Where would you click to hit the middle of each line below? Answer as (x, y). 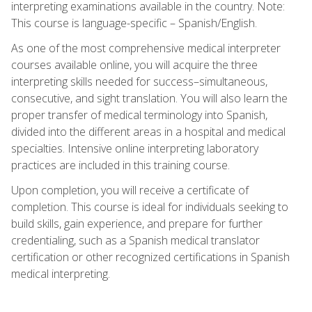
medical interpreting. (61, 273)
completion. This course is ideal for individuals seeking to (150, 206)
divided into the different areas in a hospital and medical (148, 131)
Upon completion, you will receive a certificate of (130, 190)
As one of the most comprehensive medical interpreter (146, 48)
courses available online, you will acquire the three (134, 64)
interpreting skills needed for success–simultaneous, (139, 81)
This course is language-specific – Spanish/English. (134, 23)
